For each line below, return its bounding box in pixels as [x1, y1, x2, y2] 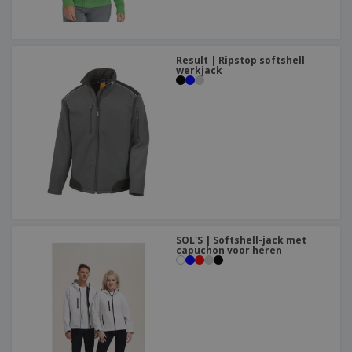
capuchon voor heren [176, 244, 282, 258]
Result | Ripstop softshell [176, 53, 305, 68]
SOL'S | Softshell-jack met [176, 233, 306, 247]
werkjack [176, 64, 222, 78]
